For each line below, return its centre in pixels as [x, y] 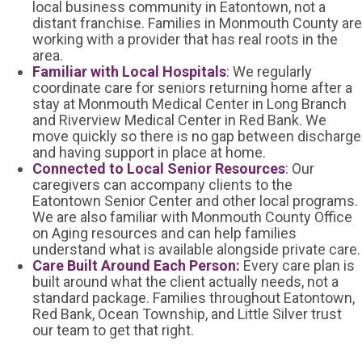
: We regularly [269, 71]
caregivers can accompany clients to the [162, 184]
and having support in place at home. [149, 152]
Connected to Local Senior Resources [159, 168]
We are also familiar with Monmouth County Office [192, 217]
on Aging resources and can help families [164, 233]
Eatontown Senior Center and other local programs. [195, 200]
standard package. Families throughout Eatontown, [194, 297]
